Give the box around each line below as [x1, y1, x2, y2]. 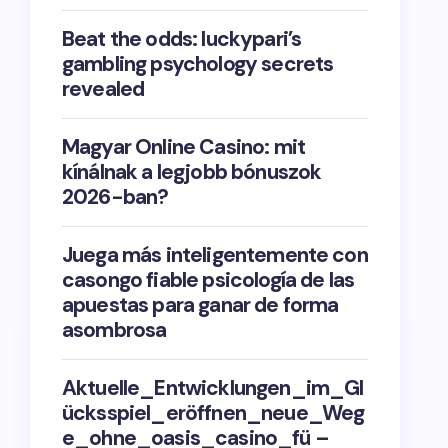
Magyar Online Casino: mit [62, 133, 306, 161]
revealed [62, 75, 145, 103]
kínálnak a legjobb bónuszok [62, 158, 322, 186]
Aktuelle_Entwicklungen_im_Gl [62, 374, 364, 402]
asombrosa [62, 316, 167, 344]
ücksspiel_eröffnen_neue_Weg [62, 399, 365, 427]
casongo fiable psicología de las [62, 266, 355, 294]
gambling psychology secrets [62, 50, 334, 78]
